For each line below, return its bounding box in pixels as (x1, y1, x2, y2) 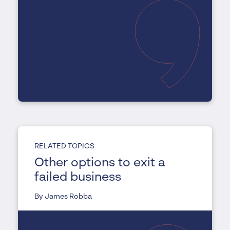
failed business (34, 171, 121, 184)
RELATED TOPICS (34, 143, 94, 150)
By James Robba (34, 193, 92, 201)
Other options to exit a (34, 157, 165, 170)
